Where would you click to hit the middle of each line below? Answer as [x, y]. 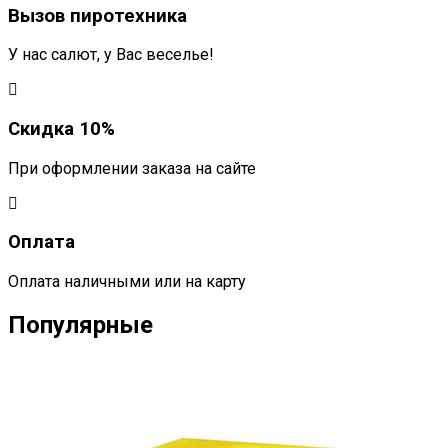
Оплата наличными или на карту [127, 282]
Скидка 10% [61, 128]
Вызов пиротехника [97, 15]
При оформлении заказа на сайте [132, 168]
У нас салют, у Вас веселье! [111, 55]
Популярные [80, 325]
